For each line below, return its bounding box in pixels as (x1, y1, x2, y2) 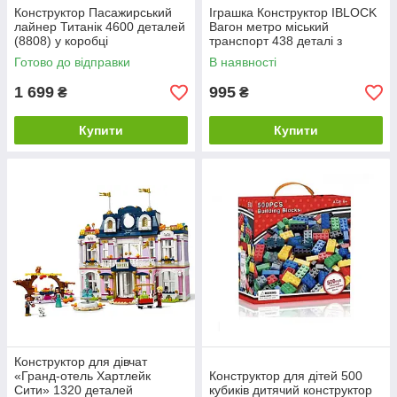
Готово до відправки (14, 55, 130, 70)
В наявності (209, 55, 276, 70)
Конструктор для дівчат (14, 354, 147, 370)
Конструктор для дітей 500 (209, 369, 362, 384)
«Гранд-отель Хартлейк (14, 369, 151, 384)
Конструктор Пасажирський (14, 5, 172, 20)
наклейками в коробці (209, 48, 335, 63)
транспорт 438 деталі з (209, 34, 342, 49)
